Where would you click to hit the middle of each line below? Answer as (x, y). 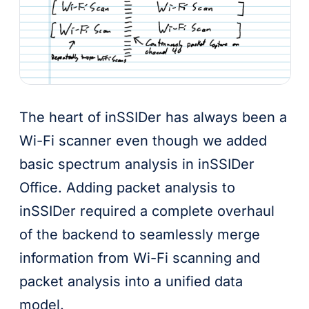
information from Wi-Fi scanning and (140, 258)
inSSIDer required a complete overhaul (147, 211)
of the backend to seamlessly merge (140, 234)
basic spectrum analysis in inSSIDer (137, 164)
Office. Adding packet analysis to (127, 187)
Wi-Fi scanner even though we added (143, 140)
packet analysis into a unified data (131, 281)
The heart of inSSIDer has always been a (153, 117)
